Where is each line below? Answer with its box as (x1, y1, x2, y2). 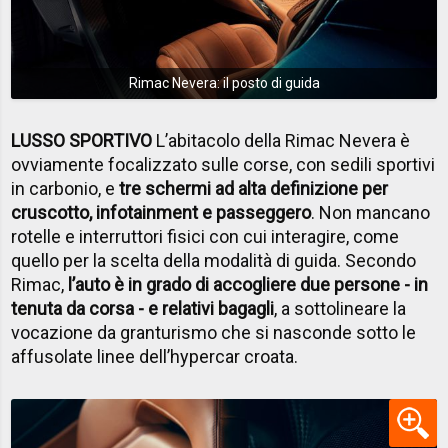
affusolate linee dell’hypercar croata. (11, 345, 299, 367)
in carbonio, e (11, 177, 120, 199)
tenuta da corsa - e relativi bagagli (11, 297, 275, 319)
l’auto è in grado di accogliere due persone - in (68, 273, 429, 295)
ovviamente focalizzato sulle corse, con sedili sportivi (11, 153, 436, 175)
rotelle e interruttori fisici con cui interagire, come (11, 225, 400, 247)
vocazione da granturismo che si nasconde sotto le (11, 321, 417, 343)
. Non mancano (311, 201, 431, 223)
